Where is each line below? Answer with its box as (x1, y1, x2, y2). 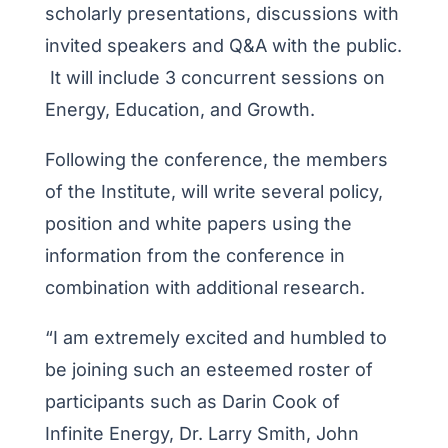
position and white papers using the (44, 212, 352, 234)
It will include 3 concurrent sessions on (44, 66, 385, 88)
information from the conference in (44, 244, 345, 266)
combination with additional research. (44, 276, 365, 298)
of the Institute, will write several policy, (44, 180, 383, 202)
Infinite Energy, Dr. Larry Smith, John (44, 422, 359, 444)
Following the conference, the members (44, 148, 388, 170)
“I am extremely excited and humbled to (44, 326, 387, 348)
